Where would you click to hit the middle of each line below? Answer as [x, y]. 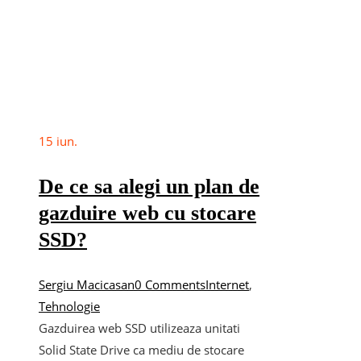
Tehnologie [69, 306]
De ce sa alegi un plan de [149, 186]
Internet [227, 284]
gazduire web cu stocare [147, 213]
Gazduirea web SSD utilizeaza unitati [139, 328]
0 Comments [170, 284]
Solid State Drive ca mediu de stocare [141, 349]
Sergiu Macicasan [87, 284]
